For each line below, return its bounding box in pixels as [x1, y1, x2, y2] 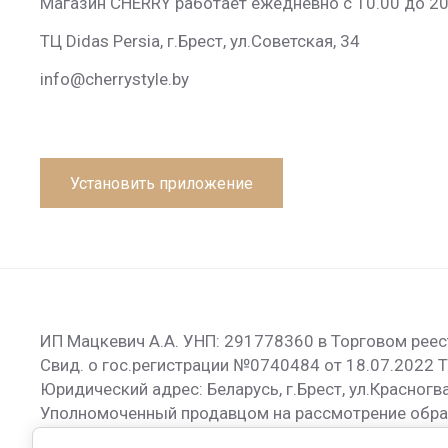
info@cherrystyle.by [40, 69, 189, 89]
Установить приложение [70, 173, 253, 193]
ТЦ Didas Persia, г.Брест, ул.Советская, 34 [40, 31, 360, 51]
